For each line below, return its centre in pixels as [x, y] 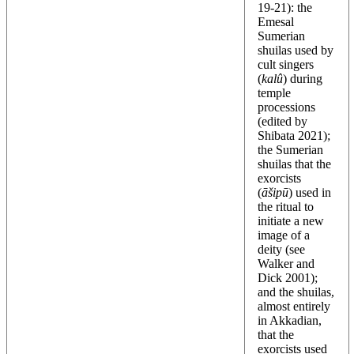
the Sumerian [290, 149]
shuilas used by [296, 50]
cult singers [286, 64]
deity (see [281, 249]
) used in [310, 192]
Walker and [286, 263]
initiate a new [291, 220]
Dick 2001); [288, 277]
